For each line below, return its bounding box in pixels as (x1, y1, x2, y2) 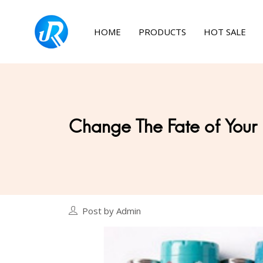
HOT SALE (204, 26, 246, 38)
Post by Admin (82, 205, 141, 217)
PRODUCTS (139, 26, 186, 38)
